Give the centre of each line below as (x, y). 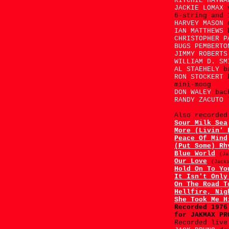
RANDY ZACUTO (201, 100)
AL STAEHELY (199, 69)
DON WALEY (195, 92)
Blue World (195, 154)
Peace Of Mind (201, 138)
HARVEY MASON (201, 23)
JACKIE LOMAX (201, 8)
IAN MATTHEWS (201, 31)
